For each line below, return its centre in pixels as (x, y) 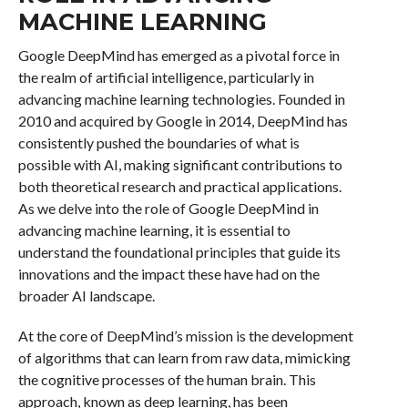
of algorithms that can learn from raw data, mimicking (184, 357)
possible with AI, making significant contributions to (180, 164)
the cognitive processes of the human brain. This (167, 379)
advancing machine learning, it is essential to (154, 230)
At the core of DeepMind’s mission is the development (185, 336)
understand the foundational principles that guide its (179, 252)
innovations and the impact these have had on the (168, 274)
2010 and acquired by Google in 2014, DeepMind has (183, 121)
